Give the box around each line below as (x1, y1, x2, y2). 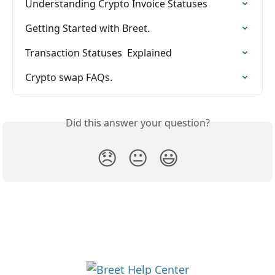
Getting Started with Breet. (25, 21, 150, 35)
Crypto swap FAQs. (25, 70, 112, 84)
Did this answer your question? (65, 115, 210, 130)
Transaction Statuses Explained (25, 45, 172, 60)
